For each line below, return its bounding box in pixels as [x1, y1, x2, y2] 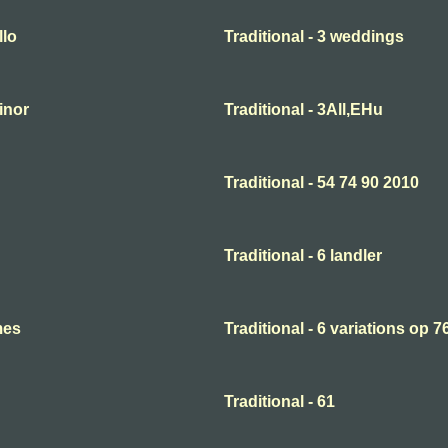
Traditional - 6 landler [224, 247, 382, 264]
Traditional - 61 [224, 393, 335, 410]
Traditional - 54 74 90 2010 [224, 174, 419, 191]
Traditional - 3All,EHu [224, 101, 383, 118]
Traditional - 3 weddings [224, 28, 404, 45]
